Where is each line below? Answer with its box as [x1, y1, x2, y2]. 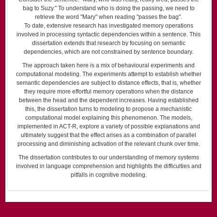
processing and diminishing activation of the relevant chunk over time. [17, 140, 200, 148]
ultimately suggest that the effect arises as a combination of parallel [21, 132, 196, 139]
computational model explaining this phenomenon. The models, [25, 114, 192, 122]
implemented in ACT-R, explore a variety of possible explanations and [17, 123, 200, 130]
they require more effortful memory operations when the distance [24, 88, 193, 95]
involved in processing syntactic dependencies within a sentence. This [16, 31, 201, 38]
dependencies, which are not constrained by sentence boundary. [24, 48, 193, 56]
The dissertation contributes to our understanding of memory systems [18, 154, 199, 161]
